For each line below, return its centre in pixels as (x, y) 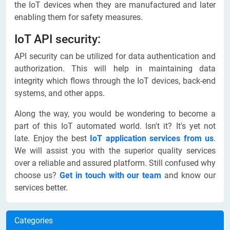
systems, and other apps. (61, 93)
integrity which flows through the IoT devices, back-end (115, 81)
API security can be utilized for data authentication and (115, 56)
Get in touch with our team (110, 176)
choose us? (37, 176)
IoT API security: (57, 39)
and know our (189, 176)
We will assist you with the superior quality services (115, 151)
